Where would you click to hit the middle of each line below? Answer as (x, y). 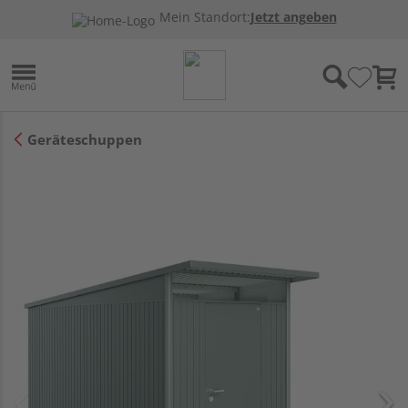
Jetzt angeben (293, 17)
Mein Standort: (204, 17)
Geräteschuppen (85, 139)
